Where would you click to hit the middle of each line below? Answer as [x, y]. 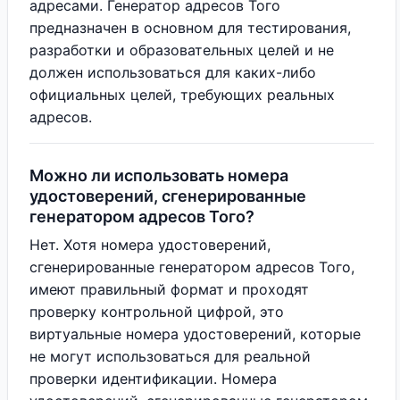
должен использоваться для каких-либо [173, 72]
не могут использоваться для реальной [170, 356]
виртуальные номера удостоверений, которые [195, 334]
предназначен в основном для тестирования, [190, 28]
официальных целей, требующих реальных [182, 95]
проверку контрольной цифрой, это [157, 312]
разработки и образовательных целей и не [182, 50]
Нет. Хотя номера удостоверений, [150, 245]
